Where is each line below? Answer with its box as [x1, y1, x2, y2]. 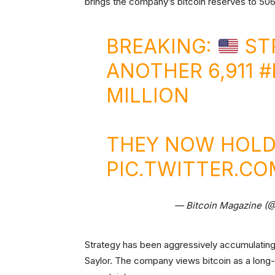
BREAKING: [106, 34, 217, 59]
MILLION [106, 83, 189, 108]
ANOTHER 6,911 [106, 59, 259, 83]
